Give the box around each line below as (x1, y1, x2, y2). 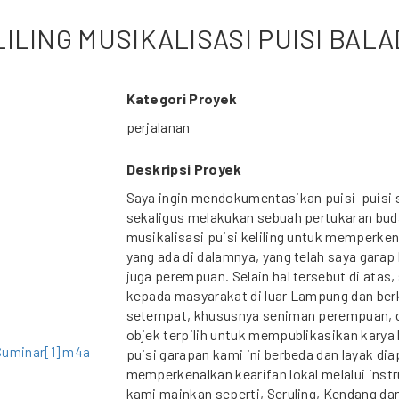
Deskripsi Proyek (126, 160, 242, 177)
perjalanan (126, 118, 191, 135)
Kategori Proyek (126, 90, 238, 107)
